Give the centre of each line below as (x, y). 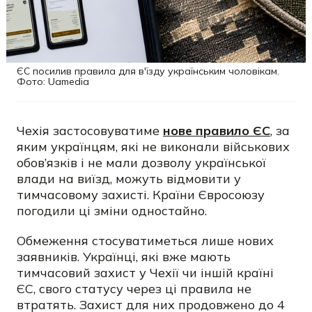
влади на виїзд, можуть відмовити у (129, 179)
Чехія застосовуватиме (90, 131)
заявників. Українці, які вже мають (124, 257)
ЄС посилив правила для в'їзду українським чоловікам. (148, 71)
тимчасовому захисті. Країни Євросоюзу (141, 195)
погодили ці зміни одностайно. (112, 211)
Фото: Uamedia (53, 81)
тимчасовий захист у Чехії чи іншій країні (145, 273)
